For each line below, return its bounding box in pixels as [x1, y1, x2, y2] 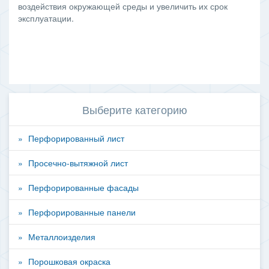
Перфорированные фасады [28, 181, 139, 193]
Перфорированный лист [28, 131, 124, 144]
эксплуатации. [18, 11, 74, 24]
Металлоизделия [28, 230, 95, 243]
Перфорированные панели [28, 205, 136, 218]
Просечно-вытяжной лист [28, 156, 128, 169]
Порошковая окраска [28, 255, 110, 267]
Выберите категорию [82, 101, 187, 117]
